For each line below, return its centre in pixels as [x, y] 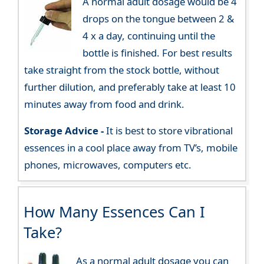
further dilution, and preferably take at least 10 [130, 87]
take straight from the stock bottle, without [122, 70]
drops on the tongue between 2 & [158, 19]
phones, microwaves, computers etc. [108, 164]
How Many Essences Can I [114, 212]
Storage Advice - [64, 130]
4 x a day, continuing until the [148, 36]
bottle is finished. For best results [157, 53]
